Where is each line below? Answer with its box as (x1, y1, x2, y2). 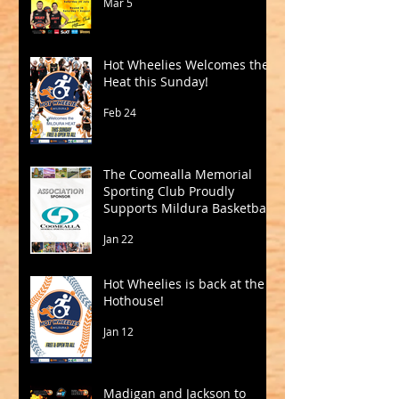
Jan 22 (103, 231, 134, 246)
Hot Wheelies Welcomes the (103, 55, 269, 73)
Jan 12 (103, 323, 134, 338)
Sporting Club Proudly (103, 182, 234, 199)
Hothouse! (103, 291, 164, 309)
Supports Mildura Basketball (103, 199, 273, 216)
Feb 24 (103, 104, 136, 119)
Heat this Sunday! (103, 72, 208, 90)
